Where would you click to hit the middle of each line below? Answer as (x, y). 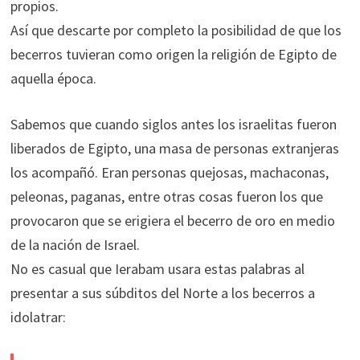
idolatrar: (38, 317)
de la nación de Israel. (75, 245)
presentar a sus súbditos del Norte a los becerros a (162, 293)
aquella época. (53, 78)
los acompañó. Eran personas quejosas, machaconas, (169, 172)
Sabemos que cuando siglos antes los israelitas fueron (173, 124)
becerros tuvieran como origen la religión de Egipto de (173, 54)
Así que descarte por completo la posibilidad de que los (176, 30)
